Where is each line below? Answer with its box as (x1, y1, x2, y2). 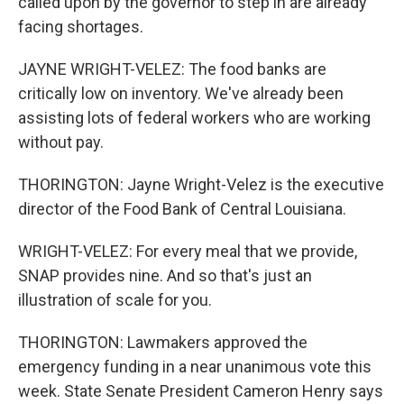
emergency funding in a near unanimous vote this (18, 357, 372, 376)
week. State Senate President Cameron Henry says (18, 381, 383, 400)
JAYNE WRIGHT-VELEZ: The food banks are (18, 60, 326, 78)
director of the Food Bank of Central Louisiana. (18, 199, 346, 218)
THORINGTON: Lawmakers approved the (18, 333, 308, 352)
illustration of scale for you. (18, 290, 212, 309)
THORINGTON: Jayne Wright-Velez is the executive (18, 175, 384, 194)
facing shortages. (18, 17, 143, 36)
